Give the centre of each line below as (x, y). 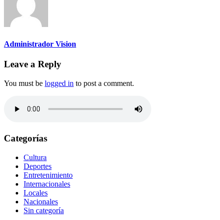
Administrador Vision (40, 44)
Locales (36, 193)
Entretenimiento (48, 175)
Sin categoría (44, 211)
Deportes (38, 166)
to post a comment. (104, 83)
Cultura (35, 158)
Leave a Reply (33, 64)
